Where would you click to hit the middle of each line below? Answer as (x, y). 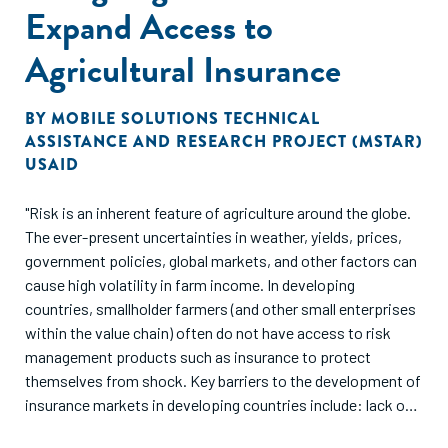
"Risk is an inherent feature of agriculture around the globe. (218, 212)
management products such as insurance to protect (198, 356)
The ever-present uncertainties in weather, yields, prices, (213, 236)
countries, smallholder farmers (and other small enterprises (220, 308)
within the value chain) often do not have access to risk (208, 332)
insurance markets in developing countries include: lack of (218, 404)
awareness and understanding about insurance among (203, 428)
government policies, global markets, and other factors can (221, 260)
